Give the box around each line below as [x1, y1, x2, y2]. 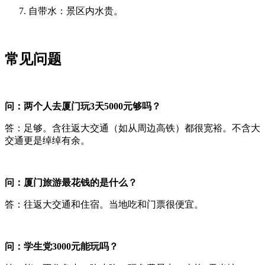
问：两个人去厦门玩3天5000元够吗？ [5, 101, 161, 111]
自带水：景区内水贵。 [28, 6, 123, 17]
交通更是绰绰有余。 [5, 135, 90, 146]
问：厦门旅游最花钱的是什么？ [5, 177, 137, 188]
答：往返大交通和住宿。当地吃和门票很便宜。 [5, 199, 203, 209]
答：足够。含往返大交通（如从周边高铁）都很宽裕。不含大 [5, 122, 260, 133]
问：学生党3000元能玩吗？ [5, 241, 118, 251]
